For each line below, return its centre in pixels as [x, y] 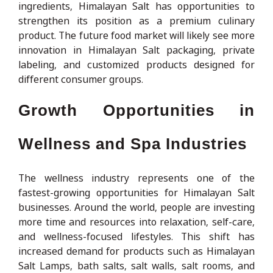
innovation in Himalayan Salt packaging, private [136, 50]
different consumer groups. [81, 79]
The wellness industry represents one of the [136, 178]
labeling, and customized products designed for [136, 64]
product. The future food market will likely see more [136, 35]
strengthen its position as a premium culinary [136, 20]
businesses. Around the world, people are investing [136, 207]
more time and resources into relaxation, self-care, [136, 222]
